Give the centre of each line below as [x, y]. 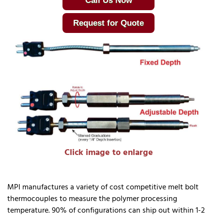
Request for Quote [108, 23]
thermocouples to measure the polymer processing [92, 199]
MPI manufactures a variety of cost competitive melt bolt [103, 187]
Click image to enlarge [108, 153]
